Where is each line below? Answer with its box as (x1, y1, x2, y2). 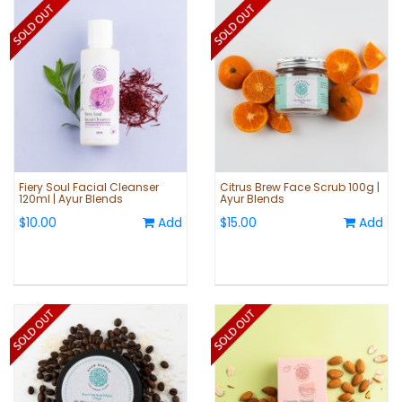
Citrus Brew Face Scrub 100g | (220, 179, 380, 196)
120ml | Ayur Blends (19, 191, 123, 207)
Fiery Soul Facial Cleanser (19, 179, 159, 196)
